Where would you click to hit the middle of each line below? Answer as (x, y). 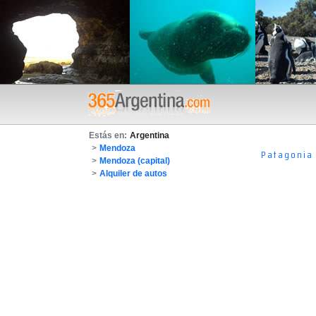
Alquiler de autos (133, 174)
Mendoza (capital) (135, 161)
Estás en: (108, 135)
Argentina (150, 135)
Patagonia (287, 154)
